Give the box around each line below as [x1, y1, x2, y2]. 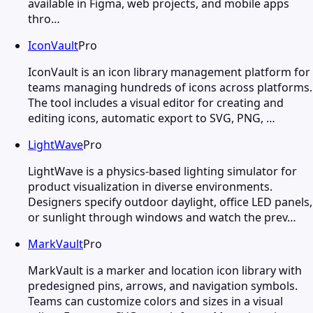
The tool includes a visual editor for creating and [28, 94, 284, 110]
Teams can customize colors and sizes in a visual [28, 293, 283, 309]
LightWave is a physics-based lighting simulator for [28, 163, 297, 179]
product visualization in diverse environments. [28, 178, 272, 194]
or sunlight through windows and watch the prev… [28, 209, 296, 225]
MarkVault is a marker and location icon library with [28, 262, 302, 278]
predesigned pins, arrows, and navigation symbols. [28, 277, 298, 293]
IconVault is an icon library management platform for [28, 64, 310, 80]
